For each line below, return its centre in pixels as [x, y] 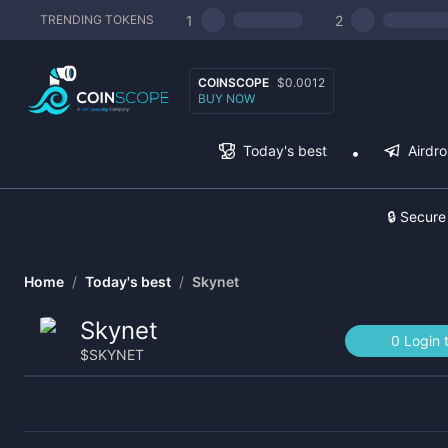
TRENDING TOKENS [97, 19]
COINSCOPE [233, 82]
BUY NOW [226, 98]
